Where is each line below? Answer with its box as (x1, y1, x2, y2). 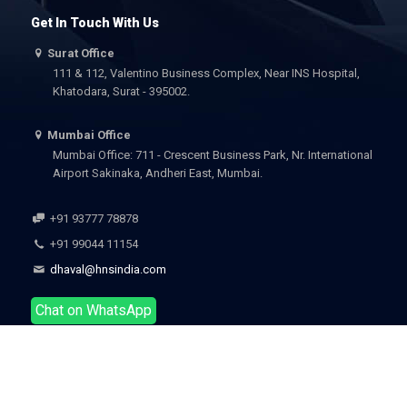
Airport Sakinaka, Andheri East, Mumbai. (52, 165, 263, 180)
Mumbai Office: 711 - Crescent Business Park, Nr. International (52, 147, 372, 162)
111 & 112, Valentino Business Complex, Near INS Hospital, (52, 65, 360, 80)
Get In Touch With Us (30, 15, 159, 30)
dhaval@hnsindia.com (46, 262, 166, 276)
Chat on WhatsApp (35, 301, 152, 319)
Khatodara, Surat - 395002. (52, 84, 190, 98)
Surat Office (46, 45, 114, 60)
